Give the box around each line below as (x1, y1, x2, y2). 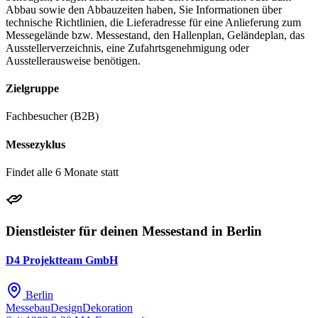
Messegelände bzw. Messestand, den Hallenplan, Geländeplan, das (6, 28, 305, 41)
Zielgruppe (6, 82, 59, 95)
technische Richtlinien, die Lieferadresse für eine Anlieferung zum (6, 16, 301, 28)
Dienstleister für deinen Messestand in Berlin (6, 223, 262, 238)
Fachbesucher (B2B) (6, 110, 99, 123)
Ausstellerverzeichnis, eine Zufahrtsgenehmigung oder (6, 41, 249, 54)
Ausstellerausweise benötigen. (6, 54, 141, 67)
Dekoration (82, 302, 133, 314)
